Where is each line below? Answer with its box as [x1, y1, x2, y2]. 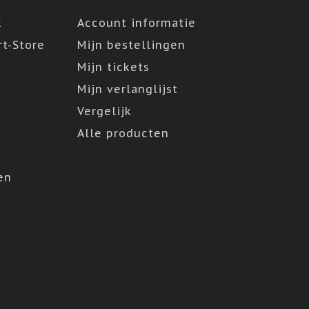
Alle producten [77, 126, 169, 140]
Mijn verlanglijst [77, 82, 178, 96]
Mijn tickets [77, 60, 150, 74]
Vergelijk [77, 104, 132, 118]
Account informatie [77, 16, 196, 30]
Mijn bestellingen [77, 38, 186, 52]
